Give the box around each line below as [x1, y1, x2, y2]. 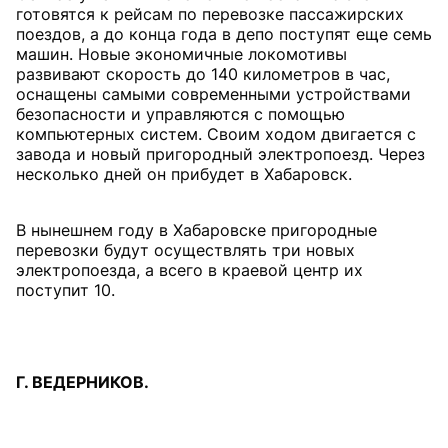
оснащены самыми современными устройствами [16, 84, 411, 104]
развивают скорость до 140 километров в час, [16, 64, 390, 84]
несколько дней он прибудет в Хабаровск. [16, 164, 352, 184]
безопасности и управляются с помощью [16, 104, 345, 124]
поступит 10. [16, 280, 115, 300]
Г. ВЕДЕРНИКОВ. [16, 372, 149, 392]
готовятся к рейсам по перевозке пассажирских [16, 4, 404, 24]
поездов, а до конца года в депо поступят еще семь [16, 24, 432, 44]
